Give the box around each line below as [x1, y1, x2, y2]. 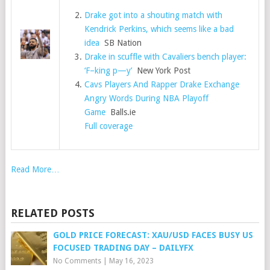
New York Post [132, 66, 191, 75]
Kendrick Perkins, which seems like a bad [84, 24, 234, 34]
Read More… [10, 165, 60, 174]
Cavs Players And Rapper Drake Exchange [84, 80, 240, 89]
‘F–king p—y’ [84, 66, 133, 75]
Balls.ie [105, 107, 136, 117]
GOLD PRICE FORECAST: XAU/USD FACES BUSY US [52, 230, 253, 240]
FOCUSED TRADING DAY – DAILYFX [52, 243, 193, 253]
